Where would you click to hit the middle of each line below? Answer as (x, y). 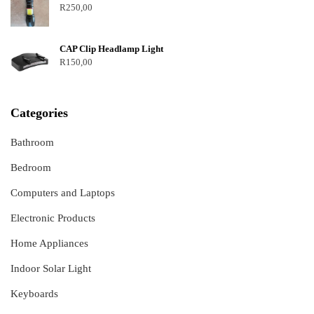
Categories (39, 113)
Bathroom (32, 143)
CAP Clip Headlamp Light (111, 49)
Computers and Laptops (63, 193)
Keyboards (34, 294)
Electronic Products (53, 218)
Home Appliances (49, 244)
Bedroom (31, 168)
